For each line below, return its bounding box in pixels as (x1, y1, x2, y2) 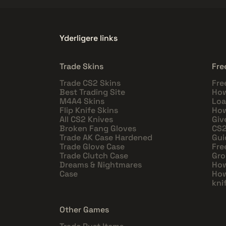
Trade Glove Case (60, 141, 125, 152)
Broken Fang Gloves (60, 123, 136, 134)
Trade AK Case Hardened (60, 132, 152, 143)
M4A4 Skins (60, 95, 104, 106)
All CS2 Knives (60, 114, 113, 125)
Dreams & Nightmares (60, 159, 142, 170)
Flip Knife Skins (60, 104, 118, 116)
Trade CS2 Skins (60, 77, 121, 88)
